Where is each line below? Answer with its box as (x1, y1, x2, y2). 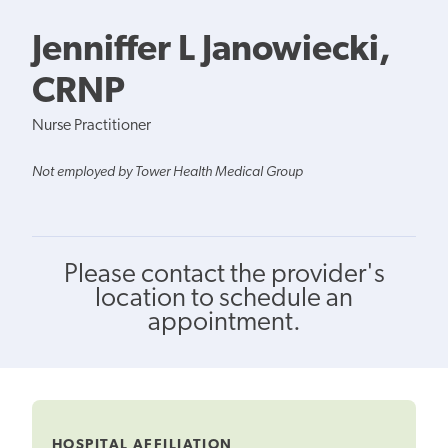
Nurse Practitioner (32, 117, 151, 134)
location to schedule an (95, 285, 353, 313)
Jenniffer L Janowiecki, (32, 32, 391, 69)
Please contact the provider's (63, 261, 385, 289)
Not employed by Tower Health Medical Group (32, 164, 303, 180)
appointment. (147, 309, 301, 337)
